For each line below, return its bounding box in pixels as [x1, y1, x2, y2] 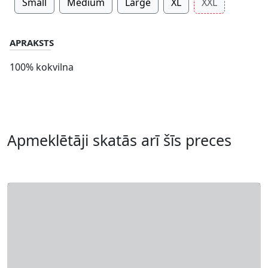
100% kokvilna [10, 60, 74, 74]
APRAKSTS [10, 36, 54, 48]
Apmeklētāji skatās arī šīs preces [7, 130, 232, 150]
